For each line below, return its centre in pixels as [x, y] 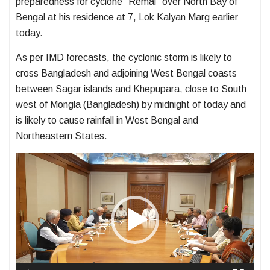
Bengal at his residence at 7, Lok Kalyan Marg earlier [127, 17]
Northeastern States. [61, 136]
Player [28, 172]
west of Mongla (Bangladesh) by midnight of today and [131, 104]
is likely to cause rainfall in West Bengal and [107, 120]
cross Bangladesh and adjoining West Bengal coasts [126, 73]
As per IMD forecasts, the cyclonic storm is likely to [124, 57]
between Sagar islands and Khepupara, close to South [131, 89]
